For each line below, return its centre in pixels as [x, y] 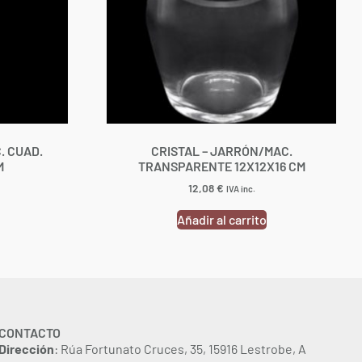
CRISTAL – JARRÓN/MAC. [221, 151]
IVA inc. [240, 189]
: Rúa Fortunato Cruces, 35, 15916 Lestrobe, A [181, 348]
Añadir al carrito [221, 219]
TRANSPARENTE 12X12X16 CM [221, 166]
